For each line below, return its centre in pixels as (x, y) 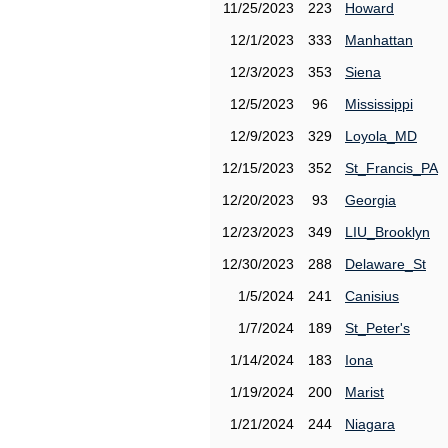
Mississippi (379, 104)
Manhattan (379, 40)
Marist (364, 392)
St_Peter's (377, 328)
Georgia (370, 200)
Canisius (372, 296)
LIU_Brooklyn (387, 232)
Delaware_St (385, 264)
